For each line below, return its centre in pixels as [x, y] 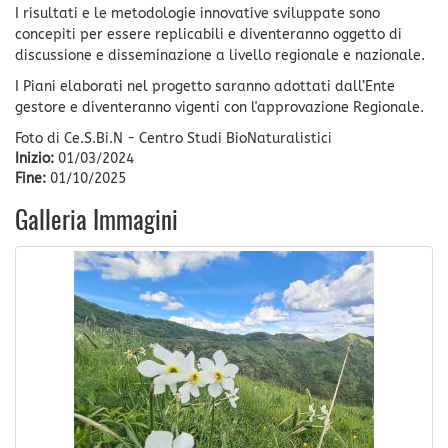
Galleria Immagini [96, 222]
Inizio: [36, 158]
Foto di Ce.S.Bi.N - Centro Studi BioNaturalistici [173, 138]
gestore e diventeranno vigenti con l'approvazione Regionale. [219, 107]
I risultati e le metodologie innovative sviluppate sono [197, 13]
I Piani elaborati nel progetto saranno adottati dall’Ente [205, 86]
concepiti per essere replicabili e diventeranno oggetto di [208, 34]
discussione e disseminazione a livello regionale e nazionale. [220, 55]
